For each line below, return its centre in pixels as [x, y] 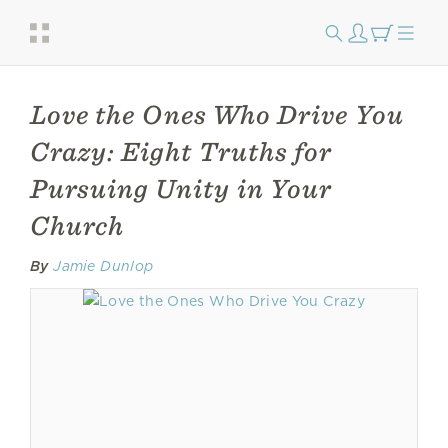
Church [77, 225]
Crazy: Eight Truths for [181, 151]
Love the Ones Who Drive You [217, 114]
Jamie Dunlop [103, 266]
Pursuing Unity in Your [181, 188]
